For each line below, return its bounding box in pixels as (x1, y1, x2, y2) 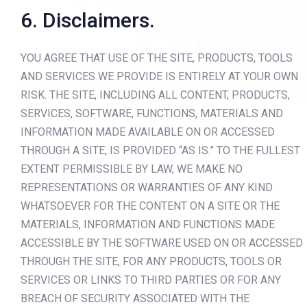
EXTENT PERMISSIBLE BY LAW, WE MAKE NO (21, 162, 243, 175)
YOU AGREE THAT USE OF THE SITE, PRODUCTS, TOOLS (21, 51, 293, 64)
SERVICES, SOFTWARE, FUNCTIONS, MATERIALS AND (21, 106, 283, 120)
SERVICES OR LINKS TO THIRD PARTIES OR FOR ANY (21, 273, 281, 286)
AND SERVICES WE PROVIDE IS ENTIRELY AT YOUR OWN (21, 69, 298, 83)
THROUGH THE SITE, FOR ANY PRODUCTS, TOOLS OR (21, 254, 282, 268)
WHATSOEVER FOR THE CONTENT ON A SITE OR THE (21, 199, 280, 212)
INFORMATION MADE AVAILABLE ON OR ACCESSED (21, 125, 275, 138)
